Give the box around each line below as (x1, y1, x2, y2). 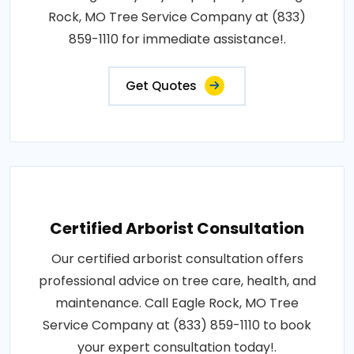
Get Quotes (126, 77, 197, 95)
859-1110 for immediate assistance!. (68, 30, 286, 49)
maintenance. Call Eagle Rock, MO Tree (55, 294, 299, 313)
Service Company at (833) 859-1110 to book (43, 316, 311, 335)
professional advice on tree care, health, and (38, 272, 316, 291)
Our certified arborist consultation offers (51, 250, 303, 269)
